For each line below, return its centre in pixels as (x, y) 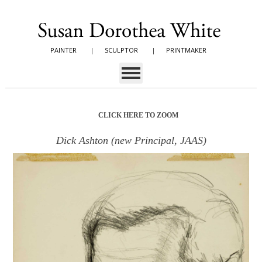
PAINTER (63, 50)
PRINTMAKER (186, 50)
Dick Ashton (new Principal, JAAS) (131, 140)
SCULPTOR (121, 50)
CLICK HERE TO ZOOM (138, 115)
